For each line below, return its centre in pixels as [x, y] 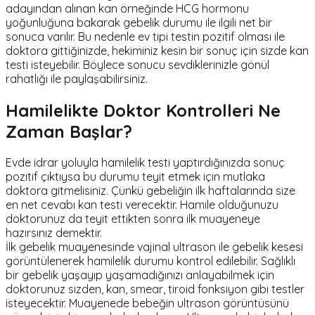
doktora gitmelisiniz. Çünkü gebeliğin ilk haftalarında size [150, 191]
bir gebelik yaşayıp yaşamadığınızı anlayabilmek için [140, 275]
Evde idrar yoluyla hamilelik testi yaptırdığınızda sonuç [145, 163]
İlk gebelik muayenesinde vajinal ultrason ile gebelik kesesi [154, 247]
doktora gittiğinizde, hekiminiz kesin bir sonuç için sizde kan [157, 50]
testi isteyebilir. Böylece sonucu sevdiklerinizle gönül [137, 64]
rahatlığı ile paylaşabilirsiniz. [77, 78]
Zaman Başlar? [69, 131]
